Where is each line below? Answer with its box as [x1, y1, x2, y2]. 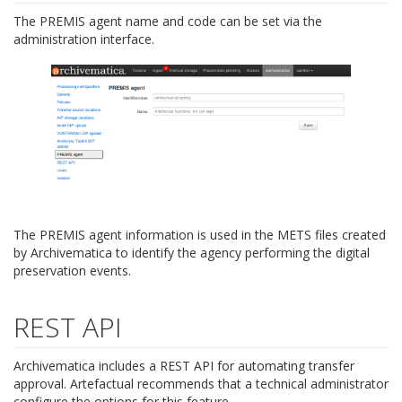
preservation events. [13, 261, 131, 279]
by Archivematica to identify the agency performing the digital [13, 243, 370, 261]
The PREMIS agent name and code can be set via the [13, 13, 322, 31]
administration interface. [13, 31, 154, 48]
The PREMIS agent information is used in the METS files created [13, 225, 386, 243]
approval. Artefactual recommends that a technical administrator [13, 374, 389, 392]
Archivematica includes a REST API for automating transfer [13, 356, 354, 374]
